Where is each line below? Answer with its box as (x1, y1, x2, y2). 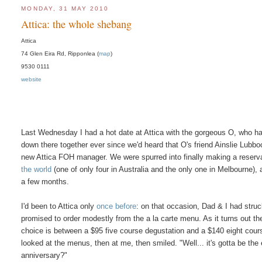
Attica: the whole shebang (21, 16, 132, 31)
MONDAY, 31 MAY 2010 (21, 5, 109, 12)
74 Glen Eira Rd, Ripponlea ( (21, 50, 99, 57)
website (21, 75, 42, 82)
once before (96, 201, 137, 211)
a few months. (21, 177, 70, 186)
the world (21, 164, 52, 174)
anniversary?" (21, 250, 68, 260)
